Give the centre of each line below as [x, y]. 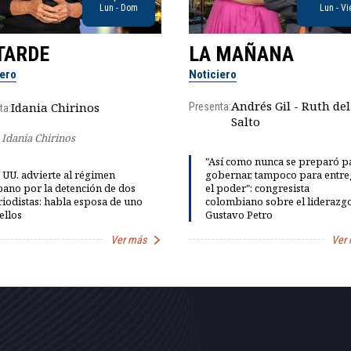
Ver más [129, 239]
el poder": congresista [257, 188]
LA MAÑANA [242, 54]
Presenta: [210, 107]
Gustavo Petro [239, 215]
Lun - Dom [118, 7]
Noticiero [213, 74]
